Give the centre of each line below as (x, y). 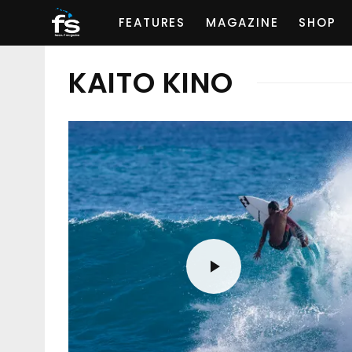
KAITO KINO (151, 82)
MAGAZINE (242, 23)
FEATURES (152, 23)
